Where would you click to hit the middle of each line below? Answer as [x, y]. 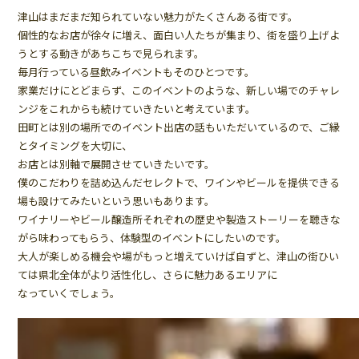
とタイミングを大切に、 [75, 146]
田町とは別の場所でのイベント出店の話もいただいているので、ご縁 [179, 127]
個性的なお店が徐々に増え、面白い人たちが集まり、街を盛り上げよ [179, 35]
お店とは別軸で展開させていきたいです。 [117, 164]
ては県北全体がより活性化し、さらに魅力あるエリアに [148, 275]
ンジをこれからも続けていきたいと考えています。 [137, 109]
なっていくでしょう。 [69, 293]
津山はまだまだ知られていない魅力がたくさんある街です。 [158, 17]
